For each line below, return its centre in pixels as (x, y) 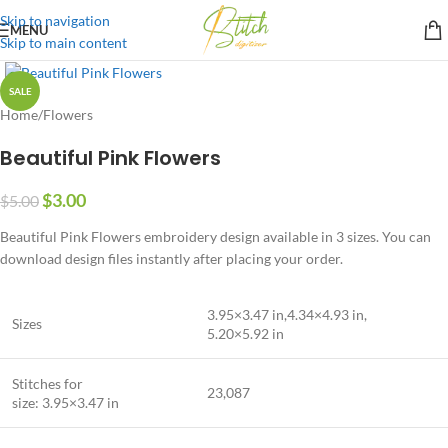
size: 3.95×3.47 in (65, 403)
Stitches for (47, 384)
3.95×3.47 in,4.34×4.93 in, (287, 315)
